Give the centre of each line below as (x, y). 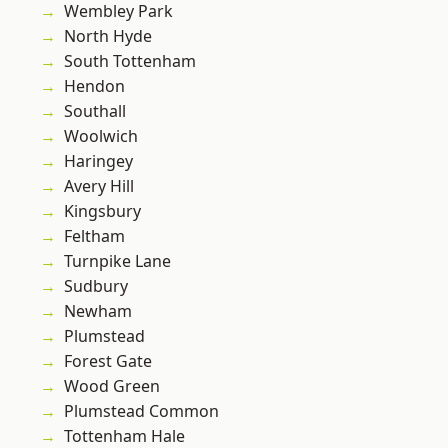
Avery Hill (99, 186)
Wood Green (112, 386)
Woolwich (101, 136)
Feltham (94, 236)
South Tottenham (130, 61)
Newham (98, 311)
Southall (95, 111)
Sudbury (96, 286)
